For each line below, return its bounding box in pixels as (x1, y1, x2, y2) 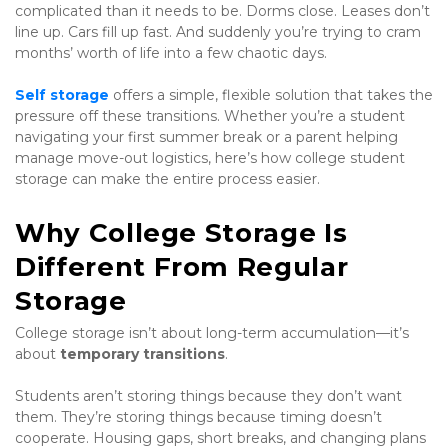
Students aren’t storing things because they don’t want (15, 387, 402, 406)
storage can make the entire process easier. (15, 170, 320, 189)
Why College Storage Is (15, 217, 348, 250)
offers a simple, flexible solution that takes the (109, 86, 433, 105)
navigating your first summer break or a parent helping (15, 128, 398, 147)
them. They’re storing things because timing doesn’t (15, 408, 382, 427)
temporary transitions (60, 345, 225, 364)
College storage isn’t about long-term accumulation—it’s (15, 324, 409, 343)
